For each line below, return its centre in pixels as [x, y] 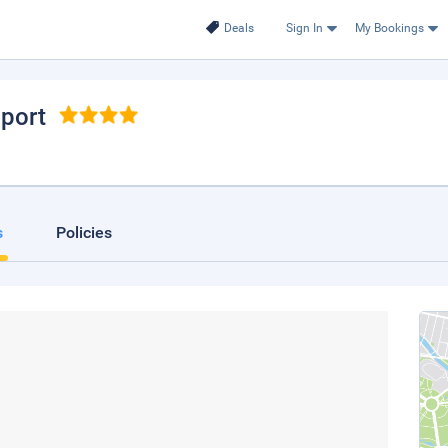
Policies [84, 232]
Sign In [304, 28]
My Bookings [389, 28]
